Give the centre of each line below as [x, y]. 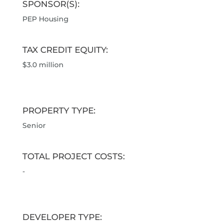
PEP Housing [45, 19]
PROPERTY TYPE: [59, 111]
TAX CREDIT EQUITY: [65, 50]
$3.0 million [43, 65]
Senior [34, 126]
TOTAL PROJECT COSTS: [73, 156]
